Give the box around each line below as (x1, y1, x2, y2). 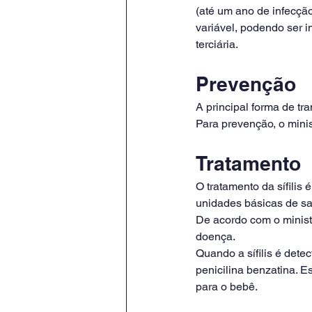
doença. (196, 230, 235, 243)
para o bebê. (196, 280, 258, 293)
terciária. (196, 38, 238, 51)
